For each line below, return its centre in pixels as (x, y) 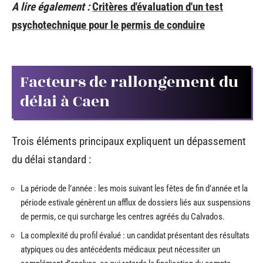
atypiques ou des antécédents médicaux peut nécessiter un (120, 249)
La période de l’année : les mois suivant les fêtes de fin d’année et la (134, 188)
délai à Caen (65, 102)
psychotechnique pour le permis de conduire (108, 25)
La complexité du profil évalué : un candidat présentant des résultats (135, 235)
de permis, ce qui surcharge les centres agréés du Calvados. (123, 217)
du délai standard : (51, 159)
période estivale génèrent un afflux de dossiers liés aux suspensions (136, 203)
